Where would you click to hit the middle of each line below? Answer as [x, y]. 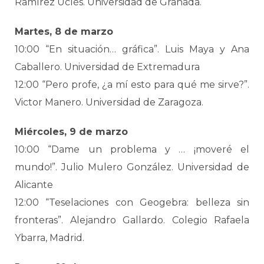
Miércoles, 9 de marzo [71, 132]
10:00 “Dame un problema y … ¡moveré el [132, 149]
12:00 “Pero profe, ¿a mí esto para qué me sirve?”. [132, 85]
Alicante [34, 185]
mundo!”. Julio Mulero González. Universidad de [132, 167]
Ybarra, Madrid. [49, 238]
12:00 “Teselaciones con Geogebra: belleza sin [132, 202]
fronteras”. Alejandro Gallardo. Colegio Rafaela [132, 220]
